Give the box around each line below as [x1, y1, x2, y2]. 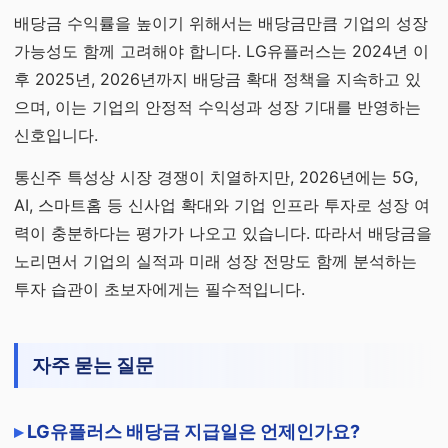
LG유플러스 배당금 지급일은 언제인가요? [27, 421, 360, 442]
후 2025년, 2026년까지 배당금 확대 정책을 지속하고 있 [14, 69, 421, 89]
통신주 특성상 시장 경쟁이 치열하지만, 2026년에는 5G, [14, 167, 418, 187]
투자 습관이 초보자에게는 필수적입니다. [14, 279, 305, 299]
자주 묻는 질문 [32, 354, 154, 377]
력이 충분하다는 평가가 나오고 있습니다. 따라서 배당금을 [14, 223, 432, 243]
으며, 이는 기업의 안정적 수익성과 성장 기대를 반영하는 [14, 97, 421, 117]
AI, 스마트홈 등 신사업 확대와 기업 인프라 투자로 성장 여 [14, 195, 430, 215]
